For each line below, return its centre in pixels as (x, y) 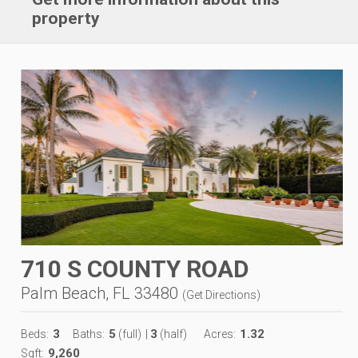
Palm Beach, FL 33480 (99, 293)
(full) (129, 334)
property (66, 18)
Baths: (89, 334)
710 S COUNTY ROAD (135, 268)
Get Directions (221, 294)
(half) (172, 334)
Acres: (220, 334)
